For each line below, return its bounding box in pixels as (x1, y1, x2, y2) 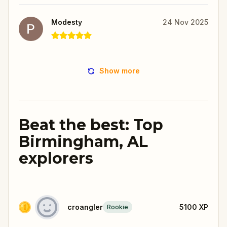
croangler (67, 202, 103, 211)
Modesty (51, 17, 82, 26)
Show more (99, 66, 140, 75)
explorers (19, 148, 93, 168)
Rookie (107, 203, 128, 211)
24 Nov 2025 (163, 17, 208, 26)
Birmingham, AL (19, 132, 148, 151)
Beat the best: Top (19, 115, 163, 134)
